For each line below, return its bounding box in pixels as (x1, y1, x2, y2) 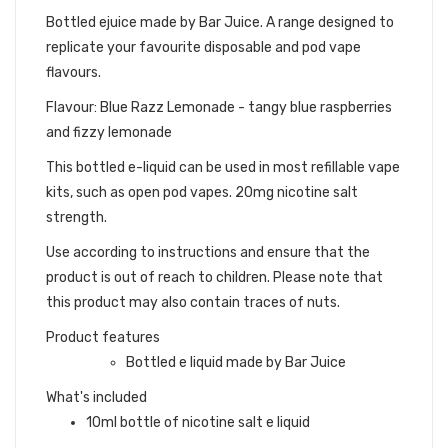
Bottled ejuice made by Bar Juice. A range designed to (46, 14, 394, 31)
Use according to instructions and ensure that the (46, 244, 370, 261)
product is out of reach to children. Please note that (46, 269, 383, 286)
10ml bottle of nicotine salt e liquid (86, 414, 310, 431)
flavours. (46, 64, 101, 81)
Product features (46, 329, 160, 346)
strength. (46, 209, 107, 226)
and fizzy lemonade (46, 124, 172, 141)
